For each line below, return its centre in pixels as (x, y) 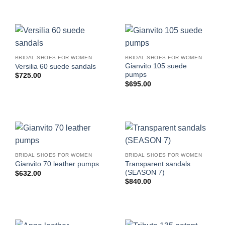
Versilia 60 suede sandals (55, 67)
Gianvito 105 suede (156, 66)
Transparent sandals (157, 164)
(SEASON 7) (145, 172)
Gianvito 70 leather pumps (57, 164)
